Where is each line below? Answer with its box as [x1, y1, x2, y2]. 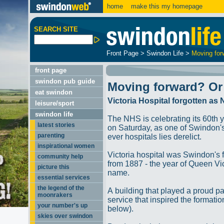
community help [37, 153, 83, 160]
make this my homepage [129, 2, 202, 10]
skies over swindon [37, 212, 92, 219]
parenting [37, 132, 64, 139]
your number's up [37, 202, 87, 209]
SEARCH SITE [34, 25, 78, 33]
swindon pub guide [35, 77, 95, 85]
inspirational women [37, 142, 94, 149]
